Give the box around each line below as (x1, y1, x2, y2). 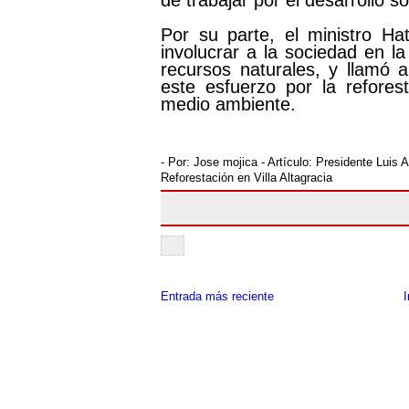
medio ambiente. (161, 94, 296, 114)
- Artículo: (257, 155, 316, 169)
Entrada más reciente (161, 289, 274, 304)
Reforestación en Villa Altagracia (161, 171, 332, 184)
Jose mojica (194, 155, 257, 169)
